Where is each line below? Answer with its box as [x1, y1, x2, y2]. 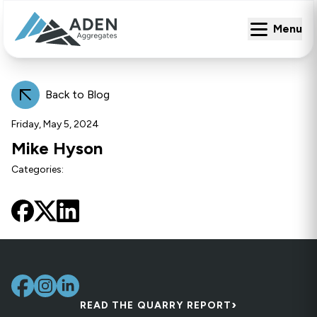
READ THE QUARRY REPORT [79, 299, 232, 312]
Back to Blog [45, 88, 110, 102]
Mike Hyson [11, 138, 103, 159]
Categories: [11, 163, 64, 176]
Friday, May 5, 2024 [11, 118, 99, 131]
